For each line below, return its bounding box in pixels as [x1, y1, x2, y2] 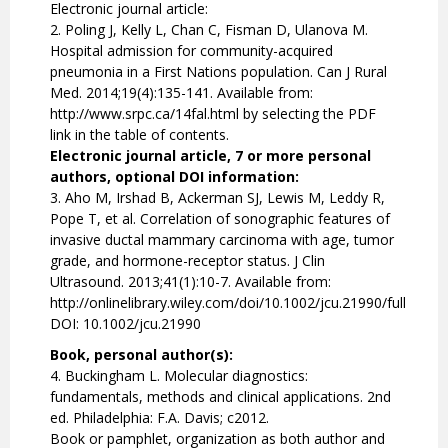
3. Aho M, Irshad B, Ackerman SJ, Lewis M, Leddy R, [50, 188, 385, 208]
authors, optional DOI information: [50, 167, 299, 187]
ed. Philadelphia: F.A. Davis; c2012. [50, 408, 269, 428]
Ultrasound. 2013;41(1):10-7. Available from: [50, 272, 331, 292]
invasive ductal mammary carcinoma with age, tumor [50, 230, 394, 250]
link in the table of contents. [50, 125, 229, 145]
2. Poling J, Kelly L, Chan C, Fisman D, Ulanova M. [50, 20, 368, 40]
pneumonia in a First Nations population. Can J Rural [50, 62, 387, 82]
